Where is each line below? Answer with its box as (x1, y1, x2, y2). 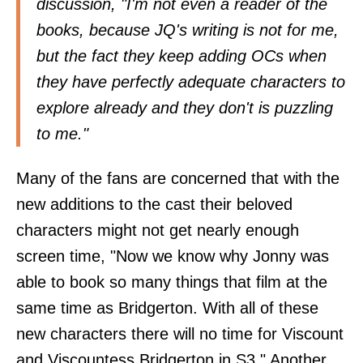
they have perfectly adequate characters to (36, 72, 345, 91)
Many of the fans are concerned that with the (16, 169, 340, 188)
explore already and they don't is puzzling (36, 98, 333, 117)
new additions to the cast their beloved (16, 195, 293, 214)
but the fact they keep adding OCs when (36, 46, 327, 65)
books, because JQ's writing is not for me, (36, 20, 339, 39)
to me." (36, 124, 88, 143)
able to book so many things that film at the (16, 273, 327, 292)
